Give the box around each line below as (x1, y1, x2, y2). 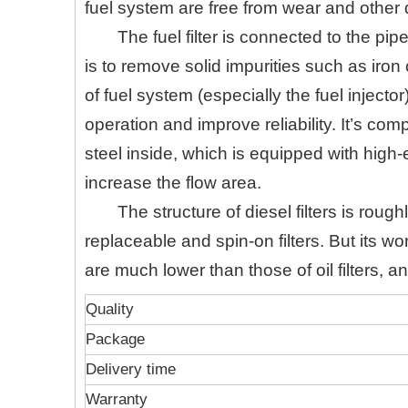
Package (86, 331, 145, 348)
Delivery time (86, 361, 176, 378)
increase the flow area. (85, 173, 261, 192)
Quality (86, 301, 134, 318)
